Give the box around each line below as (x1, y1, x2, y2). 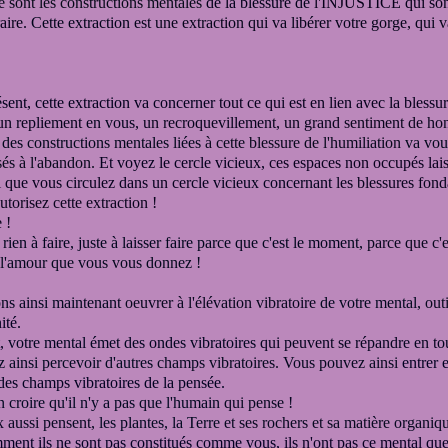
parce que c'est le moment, (197, 234, 367, 251)
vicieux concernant (213, 174, 336, 191)
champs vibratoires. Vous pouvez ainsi (153, 354, 402, 371)
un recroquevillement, (139, 114, 280, 131)
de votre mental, (316, 294, 425, 311)
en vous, (86, 114, 139, 131)
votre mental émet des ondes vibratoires (8, 334, 260, 351)
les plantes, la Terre (99, 414, 224, 431)
